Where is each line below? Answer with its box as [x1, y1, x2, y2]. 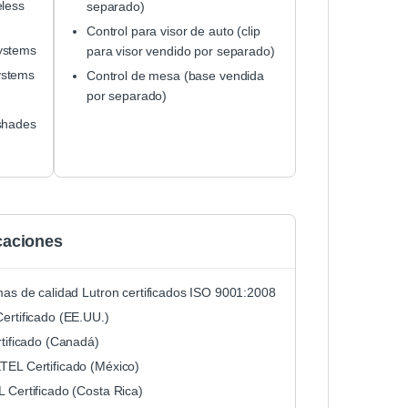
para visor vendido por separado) [87, 44, 275, 59]
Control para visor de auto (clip [87, 24, 260, 39]
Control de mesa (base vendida [87, 68, 264, 84]
